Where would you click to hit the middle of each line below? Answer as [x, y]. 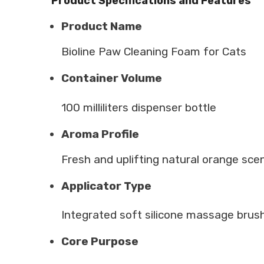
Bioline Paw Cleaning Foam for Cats [154, 52]
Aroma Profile [100, 134]
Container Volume [112, 78]
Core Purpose [100, 242]
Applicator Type [106, 186]
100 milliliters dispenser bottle [139, 107]
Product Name [102, 27]
